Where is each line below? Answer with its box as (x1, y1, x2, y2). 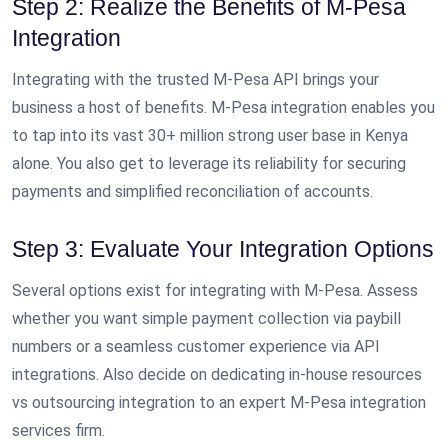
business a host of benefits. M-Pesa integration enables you (12, 97, 435, 117)
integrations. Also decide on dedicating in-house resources (12, 365, 422, 385)
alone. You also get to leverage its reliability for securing (12, 153, 406, 173)
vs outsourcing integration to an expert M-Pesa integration (12, 393, 426, 413)
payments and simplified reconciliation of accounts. (12, 181, 373, 201)
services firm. (12, 421, 105, 441)
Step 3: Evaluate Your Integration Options (12, 236, 434, 263)
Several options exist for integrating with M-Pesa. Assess (12, 281, 418, 301)
